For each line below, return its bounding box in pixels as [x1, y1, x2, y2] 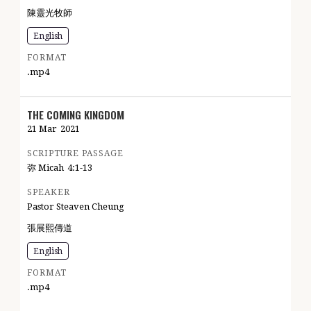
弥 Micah [27, 162, 64, 173]
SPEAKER [27, 187, 70, 197]
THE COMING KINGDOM [27, 107, 124, 122]
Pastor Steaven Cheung [27, 201, 124, 212]
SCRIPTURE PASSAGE [27, 149, 124, 158]
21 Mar [27, 124, 57, 134]
